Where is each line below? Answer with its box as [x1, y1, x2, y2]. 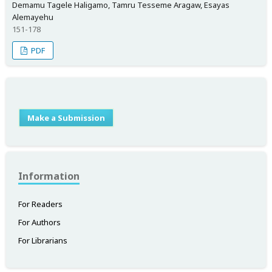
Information [18, 169, 80, 183]
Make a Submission [27, 112, 105, 123]
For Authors [18, 216, 61, 228]
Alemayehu [12, 11, 53, 22]
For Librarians [18, 234, 67, 246]
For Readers [18, 198, 63, 209]
